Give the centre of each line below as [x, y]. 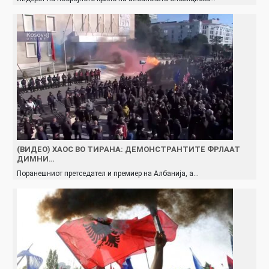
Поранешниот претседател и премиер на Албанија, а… [108, 173]
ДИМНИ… [36, 159]
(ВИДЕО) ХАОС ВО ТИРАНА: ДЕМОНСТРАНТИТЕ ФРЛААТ [128, 149]
